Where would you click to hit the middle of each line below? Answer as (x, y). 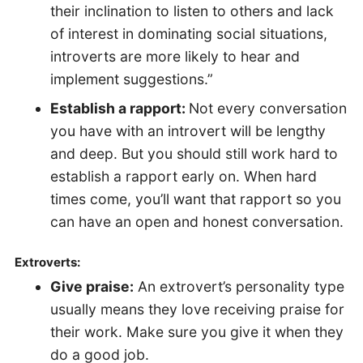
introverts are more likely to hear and (175, 57)
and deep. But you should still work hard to (194, 154)
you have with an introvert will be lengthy (188, 131)
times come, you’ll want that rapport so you (195, 199)
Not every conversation (267, 109)
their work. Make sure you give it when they (196, 332)
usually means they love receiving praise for (197, 309)
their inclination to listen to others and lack (192, 11)
